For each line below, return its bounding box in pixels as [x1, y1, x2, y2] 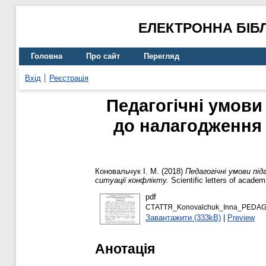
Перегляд [144, 52, 179, 61]
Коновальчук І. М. [95, 167, 159, 176]
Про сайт [86, 52, 120, 61]
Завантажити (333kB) [145, 213, 221, 222]
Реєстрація [49, 73, 88, 83]
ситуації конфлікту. [95, 176, 169, 185]
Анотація [95, 240, 155, 256]
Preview [227, 213, 255, 222]
